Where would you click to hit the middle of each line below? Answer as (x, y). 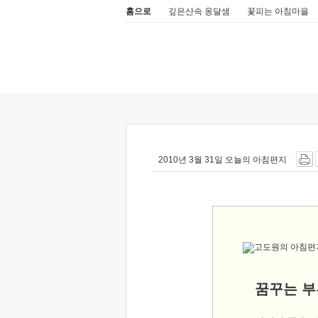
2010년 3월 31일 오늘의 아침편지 (222, 160)
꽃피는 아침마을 (278, 11)
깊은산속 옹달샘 (199, 11)
